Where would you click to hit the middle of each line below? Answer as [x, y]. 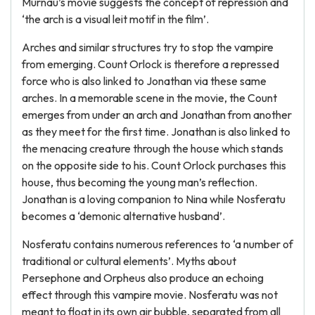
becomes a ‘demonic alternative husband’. [123, 216]
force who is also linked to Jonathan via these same [144, 81]
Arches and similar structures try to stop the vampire [148, 47]
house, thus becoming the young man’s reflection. [140, 182]
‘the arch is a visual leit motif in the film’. [115, 19]
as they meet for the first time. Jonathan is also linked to [156, 131]
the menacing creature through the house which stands [153, 148]
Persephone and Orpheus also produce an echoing [143, 278]
